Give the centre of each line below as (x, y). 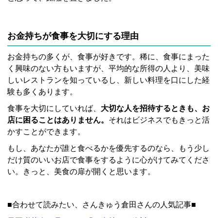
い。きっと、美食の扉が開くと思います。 (81, 171)
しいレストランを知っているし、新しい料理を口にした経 (109, 80)
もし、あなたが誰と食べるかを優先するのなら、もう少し (109, 148)
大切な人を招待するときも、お (155, 108)
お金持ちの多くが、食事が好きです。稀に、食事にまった (109, 56)
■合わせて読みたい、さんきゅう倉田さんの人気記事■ (102, 204)
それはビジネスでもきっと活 (159, 120)
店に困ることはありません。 (58, 120)
